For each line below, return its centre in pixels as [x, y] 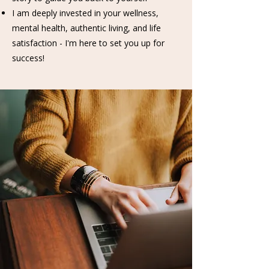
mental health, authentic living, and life [86, 28]
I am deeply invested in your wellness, [85, 13]
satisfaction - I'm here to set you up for [88, 43]
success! [28, 58]
